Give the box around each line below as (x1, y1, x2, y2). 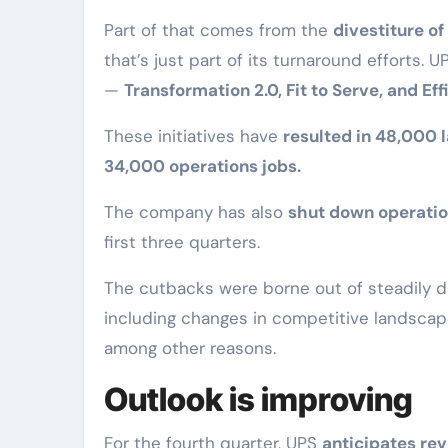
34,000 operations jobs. (104, 155, 301, 177)
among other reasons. (104, 337, 276, 359)
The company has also (104, 201, 288, 223)
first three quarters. (104, 231, 260, 253)
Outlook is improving (104, 380, 413, 419)
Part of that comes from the (104, 19, 333, 41)
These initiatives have (104, 125, 283, 147)
